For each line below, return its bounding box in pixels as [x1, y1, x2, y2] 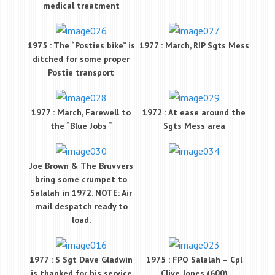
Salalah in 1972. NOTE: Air [30, 187, 132, 199]
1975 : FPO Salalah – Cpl [145, 254, 242, 266]
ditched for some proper [33, 53, 130, 65]
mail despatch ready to [34, 201, 128, 212]
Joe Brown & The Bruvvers [29, 160, 133, 172]
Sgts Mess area [163, 120, 225, 132]
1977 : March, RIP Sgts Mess [139, 40, 249, 52]
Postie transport [48, 67, 114, 79]
